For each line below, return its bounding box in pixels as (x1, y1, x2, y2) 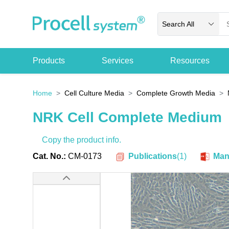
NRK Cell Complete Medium (32, 109, 222, 125)
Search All (162, 19, 194, 28)
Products (32, 56, 65, 65)
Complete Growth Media (136, 89, 215, 97)
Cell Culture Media (64, 89, 124, 97)
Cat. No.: (32, 152, 66, 161)
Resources (170, 56, 210, 65)
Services (101, 56, 133, 65)
